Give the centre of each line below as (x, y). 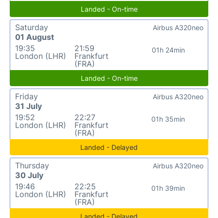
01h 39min (168, 188)
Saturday (32, 27)
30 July (29, 175)
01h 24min (168, 50)
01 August (35, 37)
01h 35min (168, 119)
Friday (27, 96)
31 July (28, 106)
